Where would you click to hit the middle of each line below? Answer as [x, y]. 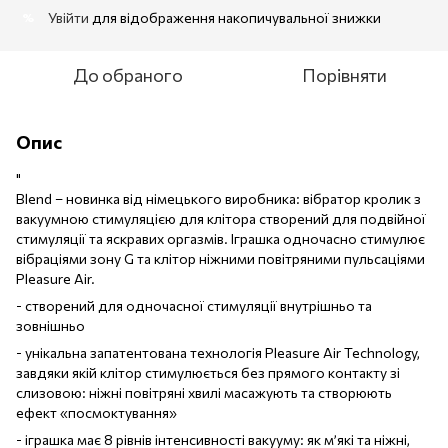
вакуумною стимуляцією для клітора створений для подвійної [221, 218]
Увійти [68, 17]
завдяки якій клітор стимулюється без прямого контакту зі [208, 372]
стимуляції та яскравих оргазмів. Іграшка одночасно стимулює [220, 238]
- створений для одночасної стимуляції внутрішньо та [194, 305]
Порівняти [344, 74]
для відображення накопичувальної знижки [235, 17]
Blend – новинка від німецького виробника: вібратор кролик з [218, 198]
